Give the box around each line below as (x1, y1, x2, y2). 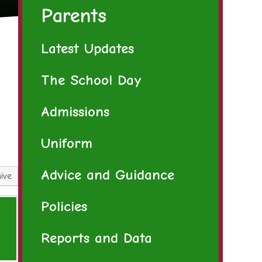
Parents (40, 4, 106, 27)
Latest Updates (40, 40, 134, 57)
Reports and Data (40, 229, 152, 247)
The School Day (40, 71, 142, 89)
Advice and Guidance (40, 166, 174, 184)
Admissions (40, 103, 109, 120)
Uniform (40, 135, 92, 152)
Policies (40, 198, 87, 215)
